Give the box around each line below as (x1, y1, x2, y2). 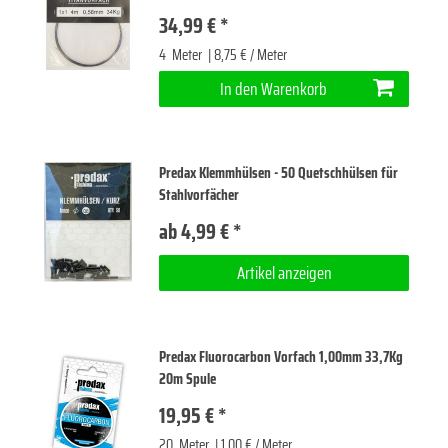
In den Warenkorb (220, 75, 327, 102)
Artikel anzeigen (236, 259, 332, 286)
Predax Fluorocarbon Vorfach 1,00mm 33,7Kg (159, 345, 404, 370)
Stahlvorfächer (159, 182, 240, 207)
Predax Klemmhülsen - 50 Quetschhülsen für (159, 160, 399, 185)
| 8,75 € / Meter (205, 42, 288, 67)
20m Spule (159, 367, 217, 392)
